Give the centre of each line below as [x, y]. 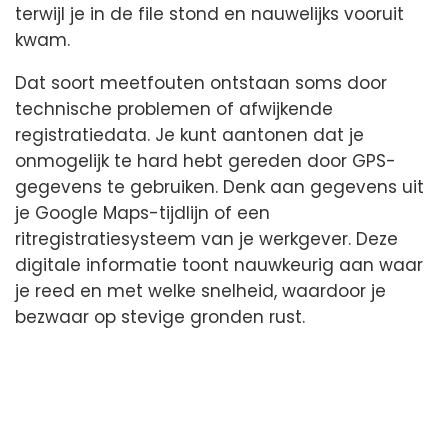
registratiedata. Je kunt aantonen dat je [189, 135]
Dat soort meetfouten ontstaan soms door [201, 83]
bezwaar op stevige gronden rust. [160, 317]
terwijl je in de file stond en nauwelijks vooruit [209, 14]
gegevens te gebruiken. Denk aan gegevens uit [219, 187]
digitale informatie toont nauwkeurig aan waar [219, 265]
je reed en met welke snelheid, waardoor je [200, 291]
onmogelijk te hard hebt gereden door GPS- [205, 161]
